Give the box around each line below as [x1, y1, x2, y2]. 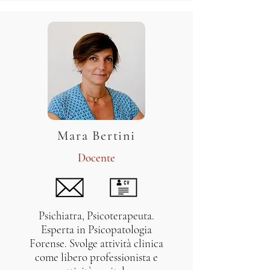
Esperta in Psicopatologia [41, 222, 152, 236]
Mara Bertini [57, 128, 136, 143]
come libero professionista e [35, 250, 158, 264]
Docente [78, 151, 115, 165]
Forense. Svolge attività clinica [30, 236, 163, 250]
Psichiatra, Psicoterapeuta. [39, 209, 154, 222]
